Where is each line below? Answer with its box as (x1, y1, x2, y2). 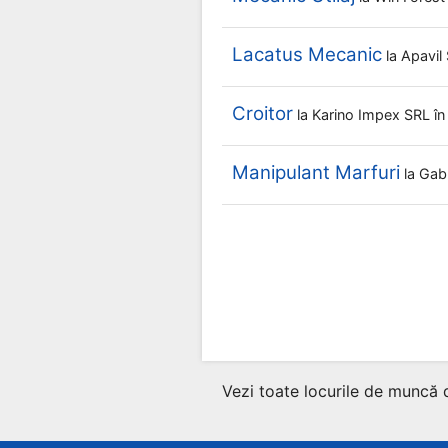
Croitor (232, 102, 293, 125)
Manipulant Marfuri (232, 161, 400, 184)
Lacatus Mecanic (232, 43, 382, 66)
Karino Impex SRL (312, 106, 434, 123)
